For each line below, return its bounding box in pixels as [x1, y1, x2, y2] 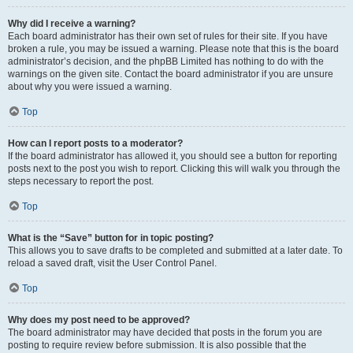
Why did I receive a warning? [8, 18, 136, 29]
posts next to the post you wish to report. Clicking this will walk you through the [8, 163, 340, 174]
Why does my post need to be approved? [8, 314, 190, 325]
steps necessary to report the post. [8, 176, 154, 187]
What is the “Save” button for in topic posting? [8, 232, 214, 243]
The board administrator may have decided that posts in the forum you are [8, 327, 322, 338]
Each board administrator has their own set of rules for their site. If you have [8, 31, 328, 42]
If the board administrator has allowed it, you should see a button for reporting [8, 150, 337, 162]
